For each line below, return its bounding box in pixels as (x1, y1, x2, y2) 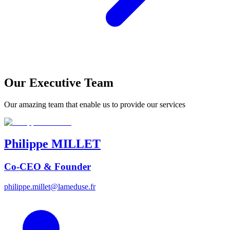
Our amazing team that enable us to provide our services (4, 100, 185, 109)
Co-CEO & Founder (4, 161, 91, 172)
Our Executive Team (4, 76, 113, 90)
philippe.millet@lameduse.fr (4, 182, 95, 191)
